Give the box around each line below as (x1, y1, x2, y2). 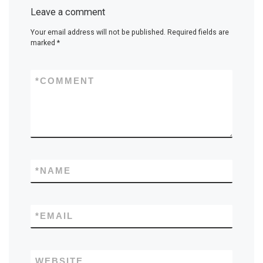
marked (30, 39, 57, 48)
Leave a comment (30, 6, 105, 18)
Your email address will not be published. (30, 28, 166, 37)
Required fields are (167, 28, 229, 37)
